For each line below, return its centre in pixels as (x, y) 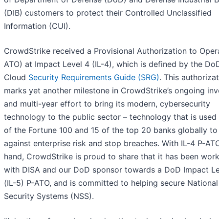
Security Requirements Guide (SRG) (94, 77)
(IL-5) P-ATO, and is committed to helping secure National (111, 183)
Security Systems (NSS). (49, 196)
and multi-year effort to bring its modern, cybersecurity (107, 104)
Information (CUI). (37, 26)
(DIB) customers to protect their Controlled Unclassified (108, 13)
